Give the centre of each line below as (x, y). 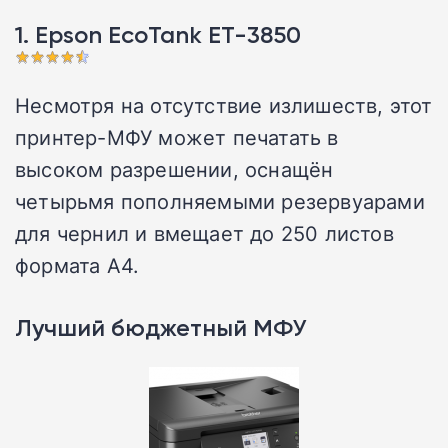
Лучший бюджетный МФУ (160, 328)
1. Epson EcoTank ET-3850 (158, 35)
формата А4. (77, 265)
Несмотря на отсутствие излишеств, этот (224, 105)
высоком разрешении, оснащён (174, 169)
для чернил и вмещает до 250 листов (204, 233)
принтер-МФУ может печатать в (177, 137)
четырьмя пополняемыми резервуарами (220, 201)
